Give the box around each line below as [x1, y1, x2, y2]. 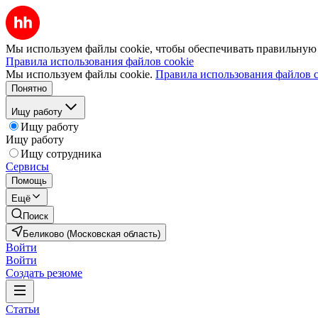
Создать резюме [6, 267, 82, 279]
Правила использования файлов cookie [6, 55, 194, 67]
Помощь [11, 175, 47, 186]
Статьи [6, 303, 40, 315]
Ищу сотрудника [21, 148, 102, 160]
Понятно [11, 83, 47, 94]
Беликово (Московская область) [23, 229, 160, 239]
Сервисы [6, 160, 49, 172]
